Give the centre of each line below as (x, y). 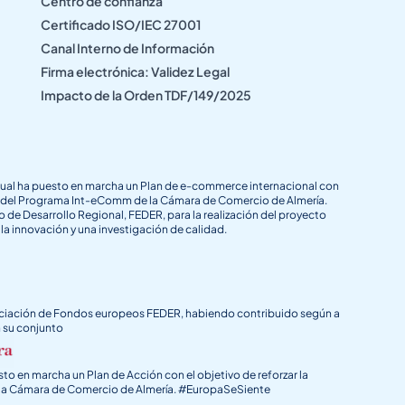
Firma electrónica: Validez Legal (136, 71)
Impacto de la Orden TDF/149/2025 (146, 94)
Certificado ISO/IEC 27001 (121, 24)
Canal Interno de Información (128, 47)
